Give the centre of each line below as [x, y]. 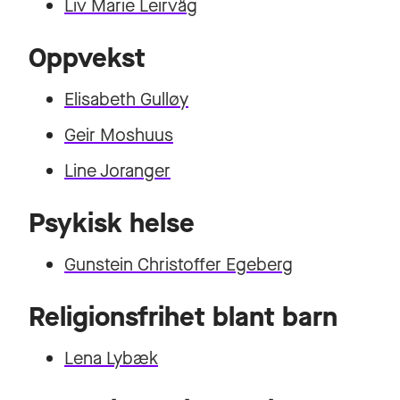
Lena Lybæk [111, 358]
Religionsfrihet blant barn [183, 317]
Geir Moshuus [119, 135]
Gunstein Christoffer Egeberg [179, 265]
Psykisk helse [112, 223]
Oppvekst [87, 58]
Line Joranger [117, 171]
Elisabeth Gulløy [126, 100]
